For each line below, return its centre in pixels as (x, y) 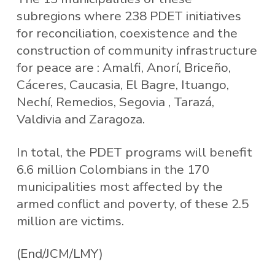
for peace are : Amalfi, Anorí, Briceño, (123, 68)
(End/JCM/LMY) (60, 254)
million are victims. (70, 221)
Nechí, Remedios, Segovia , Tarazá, (115, 102)
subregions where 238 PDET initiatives (129, 16)
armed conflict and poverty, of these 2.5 (132, 203)
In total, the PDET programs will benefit (134, 152)
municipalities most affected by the (119, 186)
